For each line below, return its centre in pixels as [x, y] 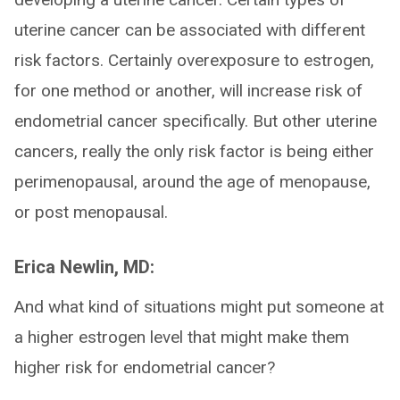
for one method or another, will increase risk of [188, 91]
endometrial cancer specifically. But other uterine [196, 121]
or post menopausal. [91, 212]
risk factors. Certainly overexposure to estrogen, [194, 60]
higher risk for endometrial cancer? [145, 367]
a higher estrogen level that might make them [182, 337]
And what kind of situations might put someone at [199, 307]
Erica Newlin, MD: [84, 267]
